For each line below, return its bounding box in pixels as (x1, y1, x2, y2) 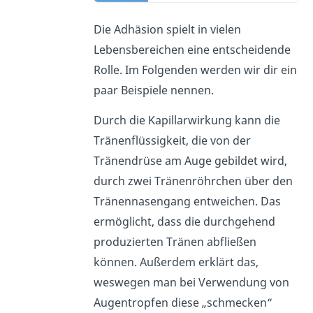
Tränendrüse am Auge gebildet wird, (94, 153, 288, 169)
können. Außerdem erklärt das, (94, 254, 259, 270)
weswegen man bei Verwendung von (94, 275, 290, 291)
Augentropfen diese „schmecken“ (94, 295, 273, 311)
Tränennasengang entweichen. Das (94, 194, 282, 210)
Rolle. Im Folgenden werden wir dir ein (94, 62, 298, 78)
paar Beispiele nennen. (94, 82, 214, 99)
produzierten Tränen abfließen (94, 234, 257, 250)
